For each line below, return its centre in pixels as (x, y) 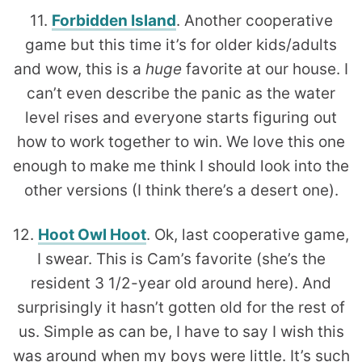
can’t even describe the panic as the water (181, 94)
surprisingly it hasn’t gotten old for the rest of (181, 308)
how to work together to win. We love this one (181, 142)
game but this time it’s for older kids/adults (181, 45)
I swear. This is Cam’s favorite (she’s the (181, 259)
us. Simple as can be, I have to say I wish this (181, 332)
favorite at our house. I (265, 69)
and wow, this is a (80, 69)
